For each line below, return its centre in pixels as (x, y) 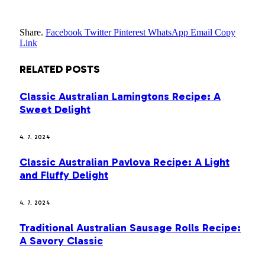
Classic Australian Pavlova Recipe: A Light (125, 162)
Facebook (64, 33)
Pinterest (130, 33)
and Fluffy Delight (64, 175)
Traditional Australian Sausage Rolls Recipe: (130, 228)
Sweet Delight (55, 110)
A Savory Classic (61, 241)
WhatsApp (168, 33)
